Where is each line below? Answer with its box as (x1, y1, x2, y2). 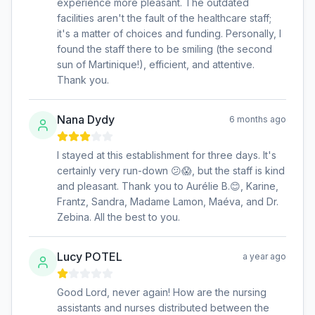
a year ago (243, 251, 286, 262)
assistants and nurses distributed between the (57, 302, 269, 314)
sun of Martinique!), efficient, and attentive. (57, 58, 255, 70)
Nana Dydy (57, 112, 115, 127)
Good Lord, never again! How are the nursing (57, 286, 266, 298)
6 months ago (229, 114, 286, 124)
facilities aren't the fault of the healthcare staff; (57, 12, 271, 24)
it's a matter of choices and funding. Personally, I (57, 27, 281, 39)
